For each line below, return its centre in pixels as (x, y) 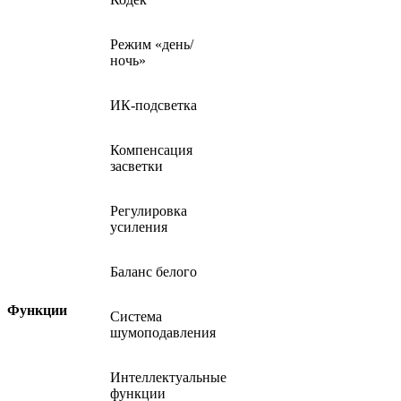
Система (136, 316)
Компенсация (151, 149)
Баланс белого (154, 271)
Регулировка (149, 210)
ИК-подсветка (154, 105)
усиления (139, 226)
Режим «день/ (152, 44)
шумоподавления (163, 332)
